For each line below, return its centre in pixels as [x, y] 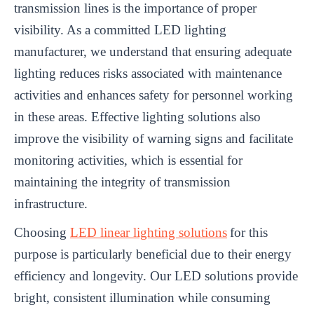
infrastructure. [51, 204]
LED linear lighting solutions [149, 233]
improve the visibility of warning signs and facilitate [153, 139]
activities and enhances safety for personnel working [153, 95]
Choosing [42, 233]
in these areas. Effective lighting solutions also [137, 117]
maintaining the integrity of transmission [122, 182]
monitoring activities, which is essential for [128, 161]
